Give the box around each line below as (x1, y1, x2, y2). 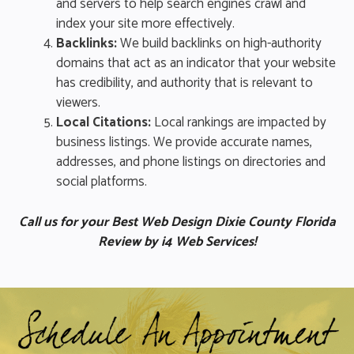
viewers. (56, 92, 100, 115)
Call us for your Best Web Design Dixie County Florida (18, 210, 336, 233)
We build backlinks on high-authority (117, 32, 322, 55)
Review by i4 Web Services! (97, 230, 257, 253)
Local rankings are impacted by (151, 111, 326, 134)
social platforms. (56, 171, 147, 194)
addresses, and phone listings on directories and (56, 151, 326, 174)
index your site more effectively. (56, 13, 235, 36)
